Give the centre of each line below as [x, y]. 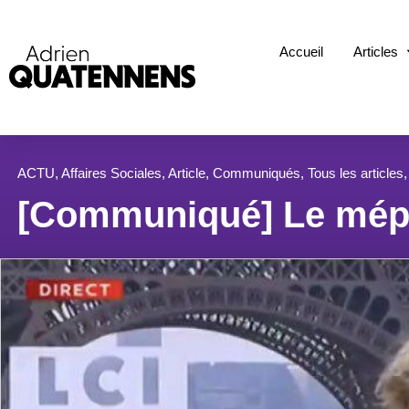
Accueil [302, 52]
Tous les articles [356, 173]
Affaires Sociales [111, 173]
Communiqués [257, 173]
